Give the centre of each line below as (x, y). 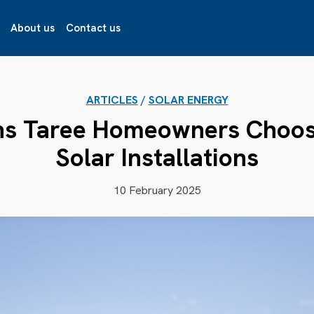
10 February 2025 (157, 190)
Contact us (93, 28)
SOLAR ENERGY (188, 100)
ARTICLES (112, 100)
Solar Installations (157, 158)
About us (32, 28)
